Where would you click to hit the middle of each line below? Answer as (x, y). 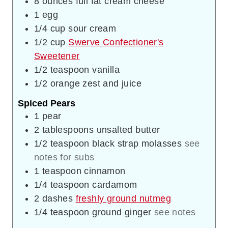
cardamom (115, 185)
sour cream (92, 29)
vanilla (106, 70)
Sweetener (57, 56)
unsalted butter (128, 130)
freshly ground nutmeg (123, 199)
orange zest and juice (96, 84)
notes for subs (64, 158)
